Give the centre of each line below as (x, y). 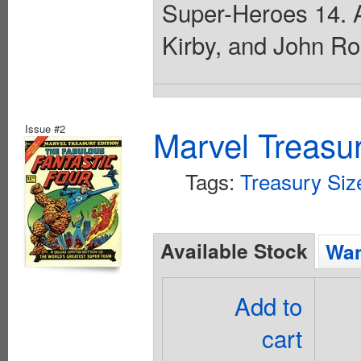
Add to (269, 305)
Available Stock (234, 250)
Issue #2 (45, 128)
